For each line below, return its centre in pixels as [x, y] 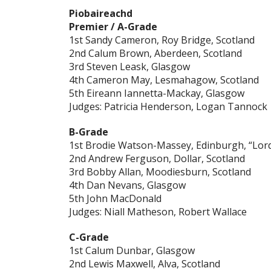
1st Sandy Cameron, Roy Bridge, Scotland [162, 40]
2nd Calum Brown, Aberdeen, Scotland [155, 54]
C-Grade [89, 237]
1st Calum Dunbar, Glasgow [132, 251]
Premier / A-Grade [113, 27]
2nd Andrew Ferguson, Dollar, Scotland [157, 159]
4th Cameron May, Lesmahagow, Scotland [164, 80]
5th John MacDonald [115, 199]
